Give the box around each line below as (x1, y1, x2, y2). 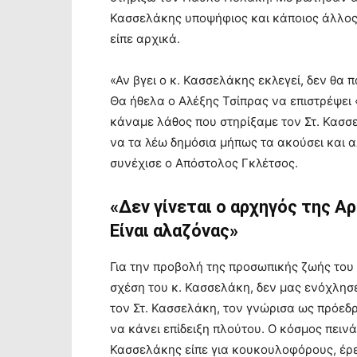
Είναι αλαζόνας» (110, 221, 238, 241)
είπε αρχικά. (110, 31, 180, 46)
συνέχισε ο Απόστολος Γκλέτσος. (110, 155, 298, 171)
